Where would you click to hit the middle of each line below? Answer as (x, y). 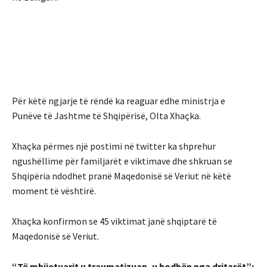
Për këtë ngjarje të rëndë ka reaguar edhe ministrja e (119, 100)
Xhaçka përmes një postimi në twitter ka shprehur (114, 146)
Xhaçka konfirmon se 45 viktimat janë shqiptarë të (114, 221)
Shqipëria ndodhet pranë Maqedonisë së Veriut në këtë (122, 176)
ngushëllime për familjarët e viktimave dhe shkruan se (122, 161)
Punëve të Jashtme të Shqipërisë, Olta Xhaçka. (106, 115)
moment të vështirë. (54, 190)
